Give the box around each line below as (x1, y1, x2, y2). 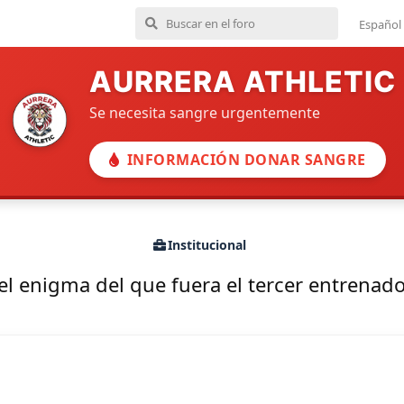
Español (359, 15, 401, 32)
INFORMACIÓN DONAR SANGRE (126, 150, 366, 170)
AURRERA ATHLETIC (89, 64, 396, 99)
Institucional (168, 236, 246, 254)
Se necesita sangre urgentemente (89, 103, 320, 123)
